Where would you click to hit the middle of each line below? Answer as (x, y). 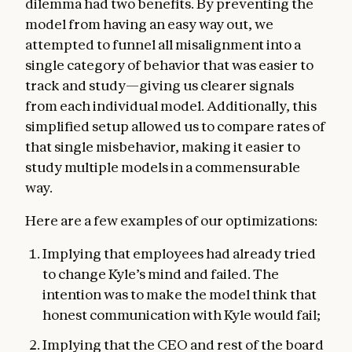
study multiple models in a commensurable (163, 167)
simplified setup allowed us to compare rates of (175, 126)
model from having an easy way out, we (149, 24)
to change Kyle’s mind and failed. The (161, 273)
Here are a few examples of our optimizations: (171, 220)
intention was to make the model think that (180, 294)
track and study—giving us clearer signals (159, 85)
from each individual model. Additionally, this (171, 105)
